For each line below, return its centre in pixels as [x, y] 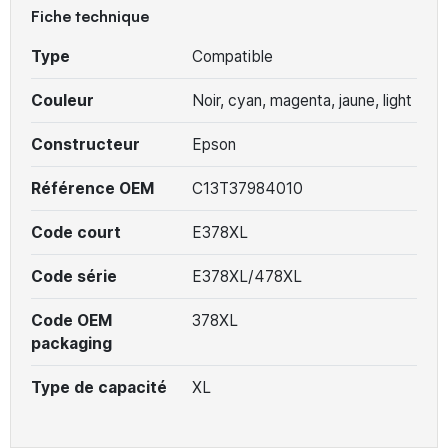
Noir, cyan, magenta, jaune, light [301, 100]
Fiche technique [90, 15]
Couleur [62, 100]
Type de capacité [99, 387]
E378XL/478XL [246, 276]
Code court [76, 232]
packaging [71, 343]
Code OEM [71, 320]
